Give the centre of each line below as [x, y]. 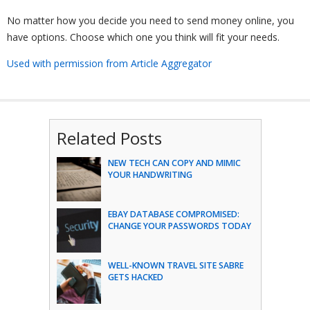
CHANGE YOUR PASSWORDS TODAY [179, 226]
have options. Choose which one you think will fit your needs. [143, 37]
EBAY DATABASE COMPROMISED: [173, 214]
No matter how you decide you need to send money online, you [151, 20]
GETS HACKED [135, 277]
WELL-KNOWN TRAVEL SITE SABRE [175, 265]
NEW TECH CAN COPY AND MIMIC [174, 163]
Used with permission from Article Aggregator [109, 63]
